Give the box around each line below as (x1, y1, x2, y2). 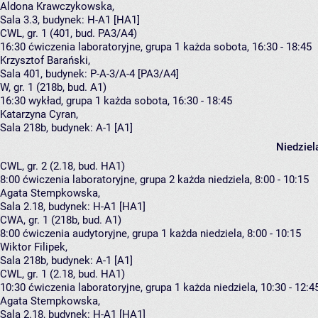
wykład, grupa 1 (28, 94, 101, 108)
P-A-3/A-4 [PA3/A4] (90, 67, 179, 81)
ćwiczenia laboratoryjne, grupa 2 (23, 173, 175, 187)
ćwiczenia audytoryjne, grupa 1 (23, 227, 167, 241)
